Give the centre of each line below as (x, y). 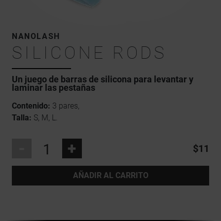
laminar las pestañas (54, 88)
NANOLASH (36, 37)
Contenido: (31, 106)
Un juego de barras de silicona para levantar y (103, 80)
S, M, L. (45, 118)
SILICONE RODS (90, 53)
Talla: (22, 118)
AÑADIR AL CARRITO (110, 176)
